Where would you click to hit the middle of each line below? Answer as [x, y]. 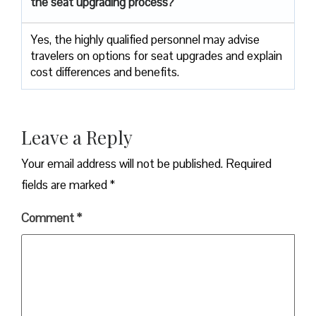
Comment [49, 218]
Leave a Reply [77, 137]
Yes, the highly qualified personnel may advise [145, 39]
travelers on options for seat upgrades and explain [156, 55]
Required [249, 163]
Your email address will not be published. [122, 163]
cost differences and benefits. [105, 72]
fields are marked [66, 184]
